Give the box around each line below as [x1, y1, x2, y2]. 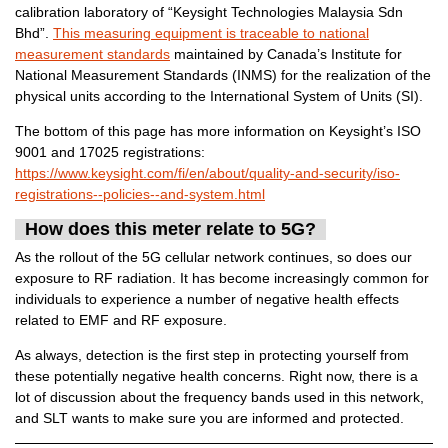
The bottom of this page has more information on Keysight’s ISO [15, 123, 421, 140]
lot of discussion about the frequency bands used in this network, [15, 389, 424, 406]
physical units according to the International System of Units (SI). [15, 88, 423, 105]
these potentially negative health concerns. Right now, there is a [15, 368, 418, 385]
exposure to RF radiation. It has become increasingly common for [15, 270, 429, 287]
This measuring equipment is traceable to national [53, 25, 369, 42]
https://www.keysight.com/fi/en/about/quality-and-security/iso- [15, 165, 400, 182]
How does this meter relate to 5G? [25, 219, 316, 240]
